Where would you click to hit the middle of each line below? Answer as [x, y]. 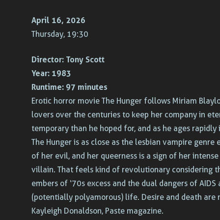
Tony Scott [84, 60]
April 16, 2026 [58, 21]
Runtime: [48, 87]
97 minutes [86, 87]
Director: [48, 60]
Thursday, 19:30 [60, 34]
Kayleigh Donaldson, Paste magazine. [97, 211]
